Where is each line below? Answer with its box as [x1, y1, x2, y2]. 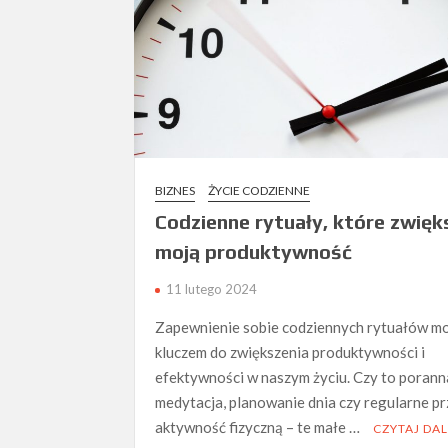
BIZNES [155, 183, 196, 199]
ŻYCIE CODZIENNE [208, 183, 311, 199]
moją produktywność [155, 240, 353, 264]
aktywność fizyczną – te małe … [155, 418, 364, 437]
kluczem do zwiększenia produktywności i [155, 343, 426, 362]
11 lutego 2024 [166, 281, 258, 298]
